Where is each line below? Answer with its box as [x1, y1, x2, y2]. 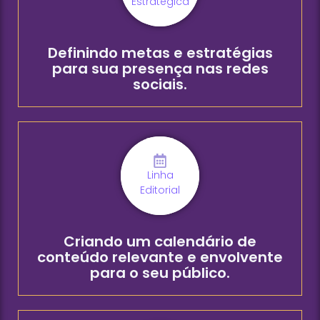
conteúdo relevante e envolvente [37, 246, 283, 267]
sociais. [133, 74, 187, 94]
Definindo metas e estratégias [47, 42, 273, 63]
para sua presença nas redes [51, 58, 269, 79]
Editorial [140, 182, 180, 197]
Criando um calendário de [64, 231, 256, 251]
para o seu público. [90, 262, 230, 283]
